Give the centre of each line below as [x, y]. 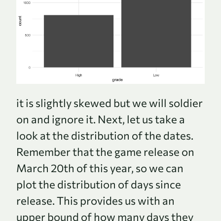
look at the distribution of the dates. [105, 136]
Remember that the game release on [105, 152]
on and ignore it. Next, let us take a [101, 119]
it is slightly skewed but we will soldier [110, 103]
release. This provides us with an [95, 201]
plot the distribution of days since [99, 184]
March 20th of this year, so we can [100, 168]
